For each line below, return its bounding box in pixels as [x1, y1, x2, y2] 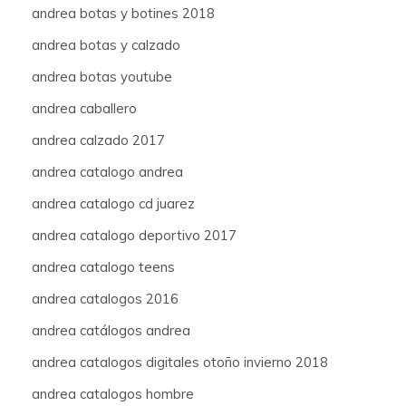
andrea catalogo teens [32, 257, 175, 275]
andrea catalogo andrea [32, 162, 183, 180]
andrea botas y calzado [32, 35, 180, 53]
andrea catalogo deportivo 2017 [32, 226, 237, 244]
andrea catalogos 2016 [32, 289, 179, 307]
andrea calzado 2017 [32, 130, 165, 149]
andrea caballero [32, 99, 137, 117]
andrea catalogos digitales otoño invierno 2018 [32, 353, 328, 371]
